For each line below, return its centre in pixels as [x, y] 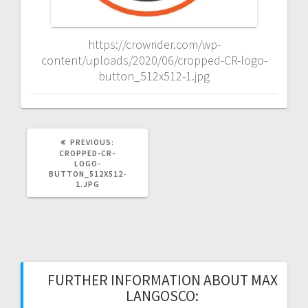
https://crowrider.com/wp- [154, 44]
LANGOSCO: [162, 296]
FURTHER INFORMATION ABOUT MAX [162, 280]
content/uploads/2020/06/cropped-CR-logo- [154, 60]
